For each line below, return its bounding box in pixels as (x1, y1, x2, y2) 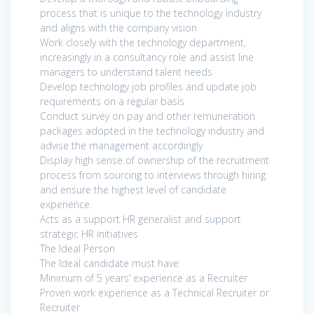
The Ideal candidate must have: (40, 256, 181, 270)
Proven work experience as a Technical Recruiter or (40, 285, 269, 299)
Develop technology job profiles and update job (40, 79, 257, 93)
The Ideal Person (40, 241, 115, 255)
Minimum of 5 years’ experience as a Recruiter (40, 271, 247, 285)
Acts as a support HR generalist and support (40, 212, 241, 226)
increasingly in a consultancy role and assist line (40, 50, 254, 64)
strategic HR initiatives (40, 226, 138, 240)
